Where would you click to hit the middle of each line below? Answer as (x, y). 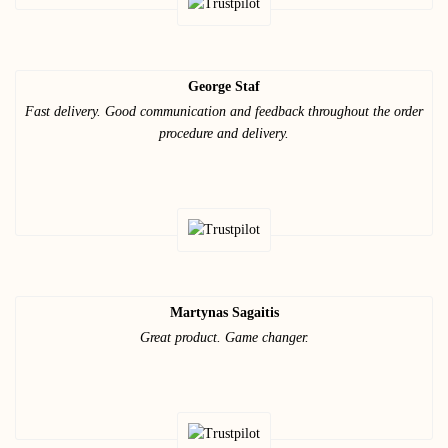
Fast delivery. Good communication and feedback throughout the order (224, 111)
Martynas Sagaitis (224, 312)
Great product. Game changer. (224, 337)
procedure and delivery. (224, 133)
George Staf (224, 86)
